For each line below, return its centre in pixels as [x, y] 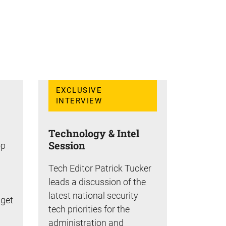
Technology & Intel [94, 133]
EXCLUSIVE [79, 90]
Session [67, 145]
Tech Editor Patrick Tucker [100, 168]
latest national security [93, 195]
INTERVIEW [79, 101]
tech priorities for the [89, 209]
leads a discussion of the [97, 182]
